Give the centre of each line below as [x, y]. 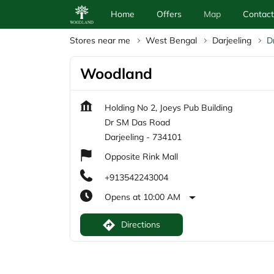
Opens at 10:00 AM [143, 197]
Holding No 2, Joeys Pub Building [168, 108]
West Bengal [171, 41]
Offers [169, 14]
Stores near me [100, 41]
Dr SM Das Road [137, 123]
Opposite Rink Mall [141, 157]
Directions [141, 225]
